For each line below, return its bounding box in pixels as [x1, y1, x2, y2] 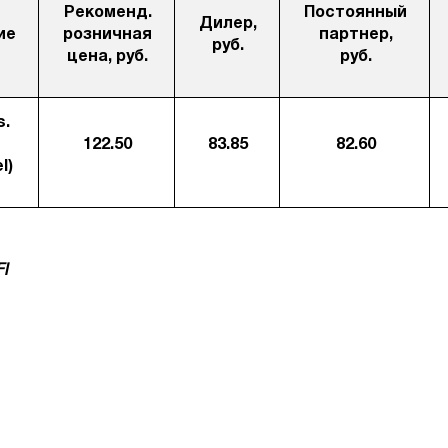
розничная [63, 28, 152, 42]
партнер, [318, 28, 393, 42]
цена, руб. [67, 50, 148, 64]
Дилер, [199, 17, 257, 31]
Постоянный [304, 6, 407, 20]
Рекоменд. [63, 6, 152, 20]
